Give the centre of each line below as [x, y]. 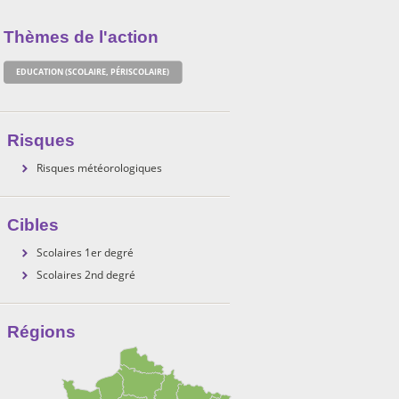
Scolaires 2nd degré [86, 274]
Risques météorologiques [99, 167]
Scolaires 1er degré [85, 252]
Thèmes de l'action [81, 37]
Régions [41, 332]
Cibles [33, 225]
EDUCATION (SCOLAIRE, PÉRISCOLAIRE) [93, 72]
